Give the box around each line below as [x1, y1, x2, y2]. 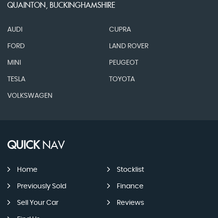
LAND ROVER [109, 42, 148, 50]
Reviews [116, 199, 144, 206]
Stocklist [116, 166, 144, 173]
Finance [116, 182, 144, 190]
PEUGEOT [109, 59, 138, 66]
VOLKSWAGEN [7, 92, 53, 99]
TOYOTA [109, 75, 135, 83]
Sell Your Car [17, 199, 58, 206]
